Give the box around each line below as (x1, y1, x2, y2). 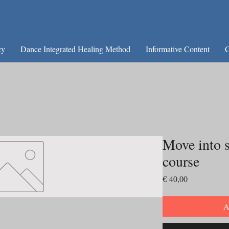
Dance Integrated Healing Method (20, 43, 130, 54)
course (163, 151, 199, 171)
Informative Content (146, 43, 210, 54)
